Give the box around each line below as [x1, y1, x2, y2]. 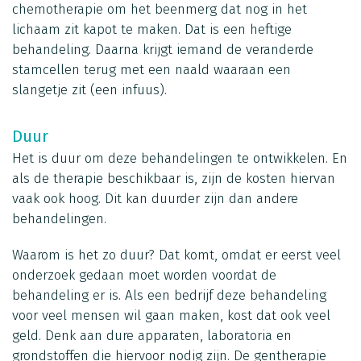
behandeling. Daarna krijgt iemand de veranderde [12, 40, 313, 58]
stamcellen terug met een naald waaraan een [12, 60, 291, 78]
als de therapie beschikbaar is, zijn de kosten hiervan [12, 169, 335, 187]
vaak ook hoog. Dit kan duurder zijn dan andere [12, 189, 298, 207]
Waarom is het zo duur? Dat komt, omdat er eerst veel [12, 246, 341, 263]
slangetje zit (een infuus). [12, 81, 171, 98]
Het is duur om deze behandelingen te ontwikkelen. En [12, 149, 347, 167]
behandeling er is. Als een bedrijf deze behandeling [12, 286, 326, 304]
